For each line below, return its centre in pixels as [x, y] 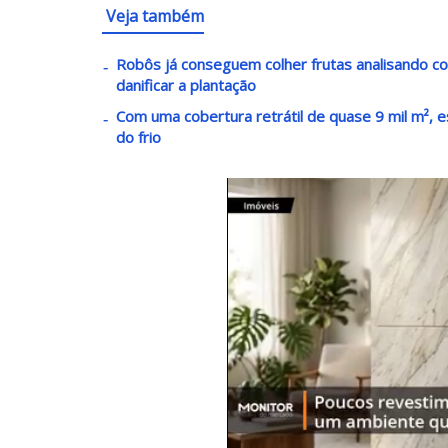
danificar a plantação [186, 84]
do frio [138, 136]
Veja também [155, 15]
